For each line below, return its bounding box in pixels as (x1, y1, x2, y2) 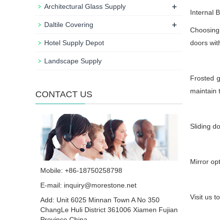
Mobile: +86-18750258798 (40, 166, 122, 174)
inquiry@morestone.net (64, 181, 137, 189)
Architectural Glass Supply (44, 2, 126, 10)
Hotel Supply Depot (44, 39, 104, 47)
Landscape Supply (44, 57, 102, 65)
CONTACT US (35, 89, 92, 99)
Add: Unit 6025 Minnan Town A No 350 (40, 196, 160, 204)
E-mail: (40, 181, 64, 189)
